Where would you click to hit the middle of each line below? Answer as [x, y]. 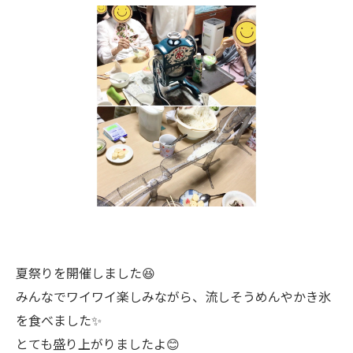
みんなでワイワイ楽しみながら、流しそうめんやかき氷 [173, 296]
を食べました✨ [59, 320]
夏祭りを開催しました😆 [85, 273]
